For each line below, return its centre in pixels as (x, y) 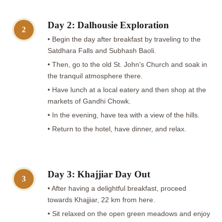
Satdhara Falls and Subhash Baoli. (102, 51)
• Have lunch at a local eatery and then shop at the (127, 90)
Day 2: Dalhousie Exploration (108, 25)
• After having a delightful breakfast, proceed (117, 188)
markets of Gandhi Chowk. (89, 101)
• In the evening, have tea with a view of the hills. (124, 115)
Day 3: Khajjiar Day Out (99, 174)
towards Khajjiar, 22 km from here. (101, 200)
